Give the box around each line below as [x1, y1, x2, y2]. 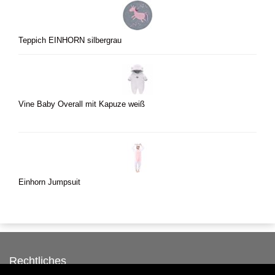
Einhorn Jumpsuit [18, 178, 80, 187]
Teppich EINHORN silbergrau [18, 36, 122, 45]
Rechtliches [9, 255, 66, 268]
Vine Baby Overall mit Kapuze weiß [18, 100, 145, 109]
